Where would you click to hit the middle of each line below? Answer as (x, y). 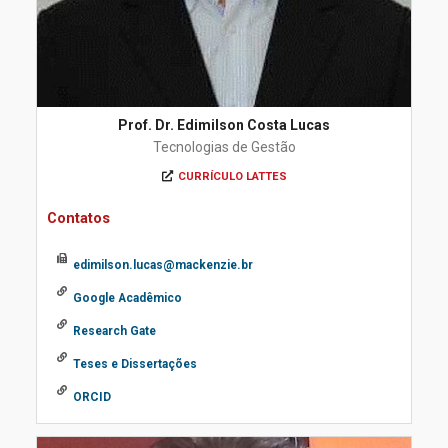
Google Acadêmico (127, 298)
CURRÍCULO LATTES (232, 176)
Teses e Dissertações (135, 364)
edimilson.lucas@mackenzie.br (163, 265)
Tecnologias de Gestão (224, 147)
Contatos (78, 218)
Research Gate (114, 331)
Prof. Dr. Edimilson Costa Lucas (224, 125)
